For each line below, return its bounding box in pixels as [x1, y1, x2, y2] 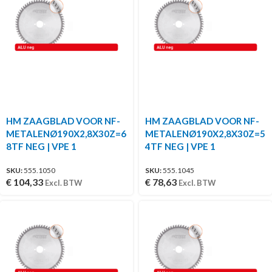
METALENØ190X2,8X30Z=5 [145, 127, 265, 139]
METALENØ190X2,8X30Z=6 [6, 127, 126, 139]
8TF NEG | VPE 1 [6, 140, 76, 152]
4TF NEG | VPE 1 [145, 140, 216, 152]
